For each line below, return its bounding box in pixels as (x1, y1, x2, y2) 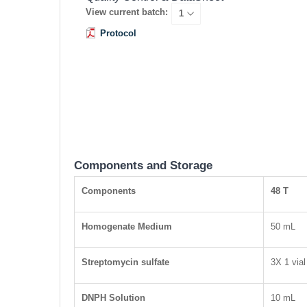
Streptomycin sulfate (82, 257, 169, 268)
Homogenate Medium (82, 221, 172, 232)
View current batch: (85, 7, 168, 18)
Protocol (99, 28, 136, 39)
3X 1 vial (271, 257, 306, 268)
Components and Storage (74, 159, 212, 173)
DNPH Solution (82, 293, 145, 304)
